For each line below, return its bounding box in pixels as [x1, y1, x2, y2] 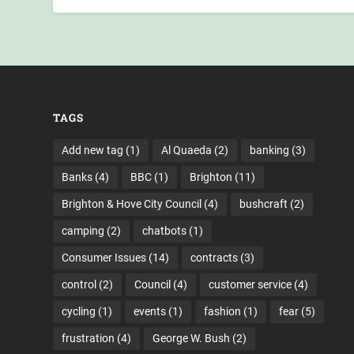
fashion [204, 304, 242, 318]
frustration [62, 331, 115, 345]
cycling [62, 304, 96, 318]
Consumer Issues [62, 250, 147, 264]
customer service [209, 277, 292, 291]
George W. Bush [153, 331, 231, 345]
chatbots [142, 224, 187, 237]
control [62, 277, 97, 291]
